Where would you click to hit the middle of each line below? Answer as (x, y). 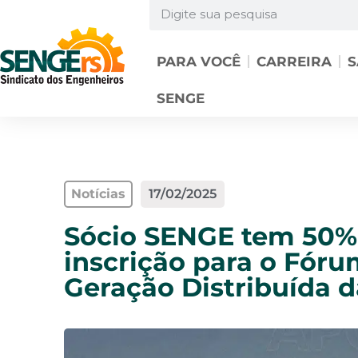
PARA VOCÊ (198, 62)
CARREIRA (294, 62)
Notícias (98, 194)
